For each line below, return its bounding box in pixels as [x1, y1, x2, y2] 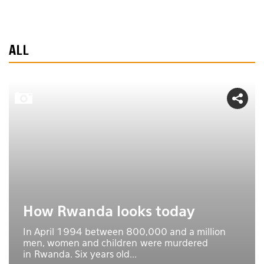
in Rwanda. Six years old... [23, 250, 137, 260]
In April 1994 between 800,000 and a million [23, 227, 226, 237]
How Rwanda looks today [23, 204, 195, 219]
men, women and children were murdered [23, 239, 208, 249]
